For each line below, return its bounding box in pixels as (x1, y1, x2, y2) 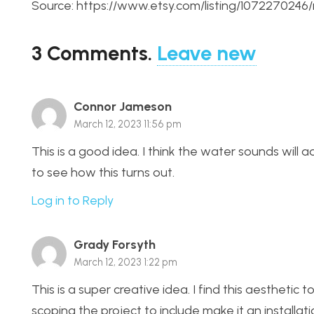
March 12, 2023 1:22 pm (74, 256, 177, 269)
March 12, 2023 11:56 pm (74, 117, 182, 130)
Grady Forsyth (74, 237, 156, 253)
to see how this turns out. (32, 164, 175, 180)
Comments (47, 40, 148, 65)
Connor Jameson (74, 98, 172, 114)
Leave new (157, 40, 257, 65)
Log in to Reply (32, 193, 114, 209)
